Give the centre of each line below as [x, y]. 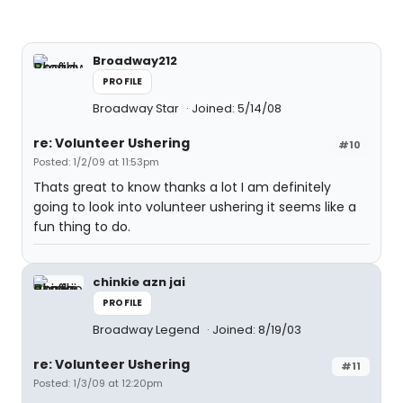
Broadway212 [135, 61]
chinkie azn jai [139, 282]
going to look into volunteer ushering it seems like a [195, 207]
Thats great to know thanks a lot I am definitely [182, 187]
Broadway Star [137, 108]
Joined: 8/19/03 [257, 330]
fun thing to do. [82, 227]
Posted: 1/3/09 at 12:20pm [98, 383]
